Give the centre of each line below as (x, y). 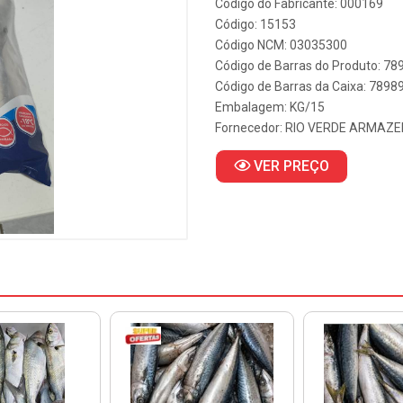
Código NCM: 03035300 (281, 45)
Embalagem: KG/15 (270, 107)
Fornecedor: (250, 128)
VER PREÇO (290, 166)
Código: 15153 (255, 24)
